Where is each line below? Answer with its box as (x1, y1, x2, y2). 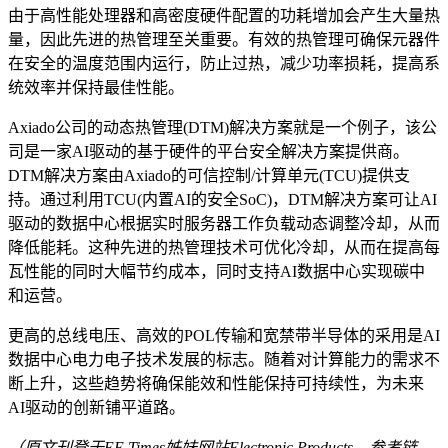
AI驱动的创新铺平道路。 (8, 398, 185, 416)
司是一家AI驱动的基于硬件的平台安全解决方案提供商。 (8, 142, 409, 160)
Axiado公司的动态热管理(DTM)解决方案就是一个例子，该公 (8, 118, 437, 136)
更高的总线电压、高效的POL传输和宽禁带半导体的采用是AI (8, 326, 440, 344)
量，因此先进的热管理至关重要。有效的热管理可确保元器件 (8, 30, 440, 48)
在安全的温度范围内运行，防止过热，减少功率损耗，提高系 (8, 54, 440, 72)
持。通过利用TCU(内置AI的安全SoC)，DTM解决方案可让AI (8, 190, 437, 208)
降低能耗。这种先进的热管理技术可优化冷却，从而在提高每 (8, 238, 440, 256)
